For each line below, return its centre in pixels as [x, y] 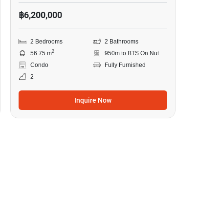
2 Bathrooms [121, 41]
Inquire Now [93, 100]
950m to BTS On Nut [131, 53]
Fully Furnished [125, 65]
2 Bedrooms [47, 41]
